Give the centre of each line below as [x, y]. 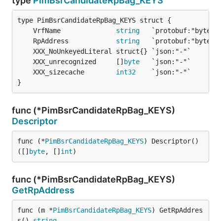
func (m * [35, 210]
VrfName [74, 31]
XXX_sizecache [74, 72]
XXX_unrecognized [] [78, 62]
